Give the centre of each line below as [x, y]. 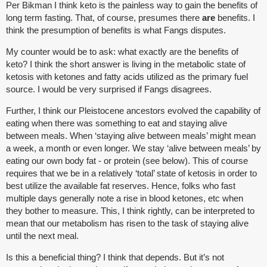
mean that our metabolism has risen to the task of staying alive [127, 223]
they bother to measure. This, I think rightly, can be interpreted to [130, 211]
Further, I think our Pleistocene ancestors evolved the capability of [133, 111]
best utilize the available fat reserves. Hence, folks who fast [121, 186]
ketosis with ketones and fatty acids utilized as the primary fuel [127, 77]
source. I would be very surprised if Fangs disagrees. [109, 89]
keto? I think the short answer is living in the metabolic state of [126, 64]
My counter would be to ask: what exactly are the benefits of [122, 52]
